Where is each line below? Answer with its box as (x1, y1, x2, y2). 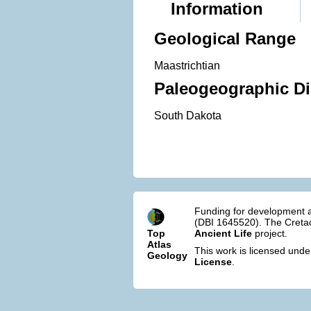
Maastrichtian (154, 59, 220, 72)
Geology (147, 250, 187, 261)
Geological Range (154, 29, 296, 48)
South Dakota (154, 109, 221, 121)
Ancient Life (194, 228, 252, 239)
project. (252, 228, 287, 239)
